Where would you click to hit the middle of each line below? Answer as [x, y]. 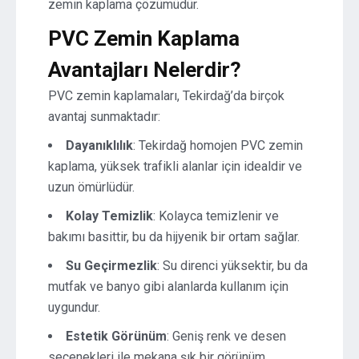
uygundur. [74, 307]
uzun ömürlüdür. [91, 187]
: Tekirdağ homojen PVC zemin [218, 145]
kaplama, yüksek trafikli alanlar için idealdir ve [175, 166]
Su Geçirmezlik [111, 266]
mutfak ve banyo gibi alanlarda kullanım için [168, 286]
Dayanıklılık [99, 145]
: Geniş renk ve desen [226, 336]
